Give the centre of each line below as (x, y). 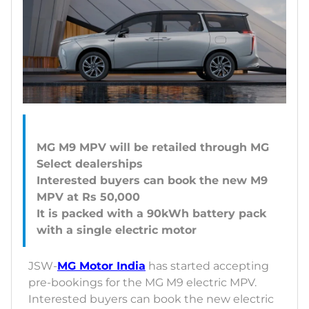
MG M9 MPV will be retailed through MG (153, 148)
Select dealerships (90, 164)
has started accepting (207, 266)
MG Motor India (101, 266)
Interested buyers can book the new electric (151, 299)
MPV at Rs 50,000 (88, 197)
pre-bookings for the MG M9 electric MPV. (142, 283)
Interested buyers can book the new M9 (152, 181)
